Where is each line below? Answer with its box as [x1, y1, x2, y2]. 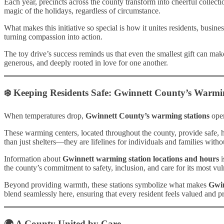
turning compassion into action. [4, 32, 102, 41]
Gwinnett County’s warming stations [85, 111, 209, 120]
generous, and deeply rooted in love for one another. [4, 58, 168, 67]
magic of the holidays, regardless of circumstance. [4, 6, 160, 15]
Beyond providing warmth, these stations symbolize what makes [4, 180, 208, 189]
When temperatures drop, [4, 111, 85, 120]
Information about [4, 154, 62, 163]
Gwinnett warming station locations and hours [62, 154, 219, 163]
